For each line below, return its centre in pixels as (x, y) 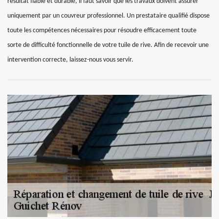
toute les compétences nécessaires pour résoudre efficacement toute (102, 31)
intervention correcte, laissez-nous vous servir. (70, 60)
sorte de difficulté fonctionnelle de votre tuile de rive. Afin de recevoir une (108, 45)
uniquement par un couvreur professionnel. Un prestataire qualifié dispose (109, 16)
